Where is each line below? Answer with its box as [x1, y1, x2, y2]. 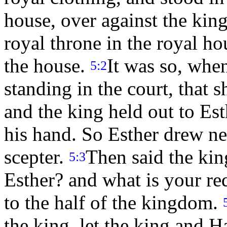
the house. [4, 55, 90, 77]
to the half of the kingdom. [4, 192, 223, 214]
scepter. [4, 146, 69, 168]
